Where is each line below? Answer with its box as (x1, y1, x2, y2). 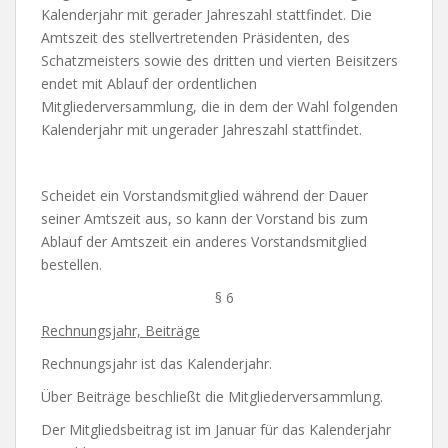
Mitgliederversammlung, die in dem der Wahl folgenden (41, 96, 398, 116)
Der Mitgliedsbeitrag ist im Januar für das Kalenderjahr (41, 419, 391, 439)
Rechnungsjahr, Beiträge (41, 320, 200, 340)
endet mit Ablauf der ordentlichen (41, 73, 257, 93)
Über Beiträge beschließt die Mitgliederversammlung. (41, 386, 383, 406)
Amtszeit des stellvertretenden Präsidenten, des (41, 27, 350, 47)
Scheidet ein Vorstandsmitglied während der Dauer (41, 185, 368, 205)
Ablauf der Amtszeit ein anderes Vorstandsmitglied (41, 231, 367, 251)
